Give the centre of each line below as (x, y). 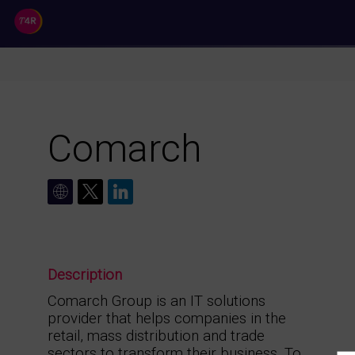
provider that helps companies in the (167, 319)
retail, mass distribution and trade (156, 336)
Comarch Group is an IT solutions (157, 302)
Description (85, 275)
